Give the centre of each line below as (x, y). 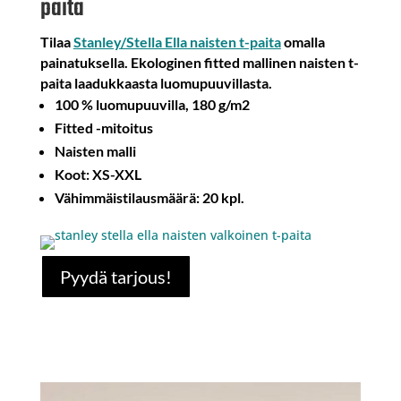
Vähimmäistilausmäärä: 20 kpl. (149, 198)
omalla (303, 42)
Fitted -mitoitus (103, 128)
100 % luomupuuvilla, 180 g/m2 (152, 105)
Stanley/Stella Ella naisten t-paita (177, 42)
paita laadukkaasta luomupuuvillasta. (156, 83)
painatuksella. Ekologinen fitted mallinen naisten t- (199, 63)
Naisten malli (95, 151)
